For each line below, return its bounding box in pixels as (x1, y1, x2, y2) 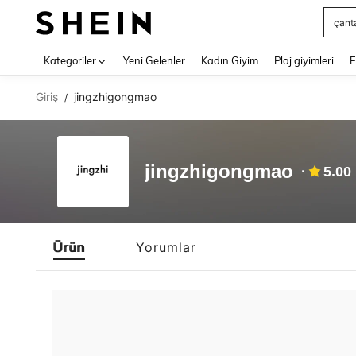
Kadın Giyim (201, 54, 258, 67)
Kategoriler (44, 54, 96, 67)
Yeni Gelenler (123, 54, 185, 67)
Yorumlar (136, 238, 196, 255)
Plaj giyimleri (274, 54, 334, 67)
